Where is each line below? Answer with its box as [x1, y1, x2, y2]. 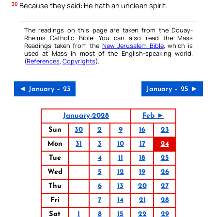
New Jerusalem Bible [102, 41, 164, 50]
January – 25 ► [146, 85, 198, 93]
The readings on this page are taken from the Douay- [24, 25, 193, 34]
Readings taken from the [24, 41, 102, 50]
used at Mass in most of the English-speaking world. [24, 48, 193, 58]
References [27, 56, 60, 65]
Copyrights [62, 56, 95, 65]
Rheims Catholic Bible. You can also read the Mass [24, 33, 193, 42]
